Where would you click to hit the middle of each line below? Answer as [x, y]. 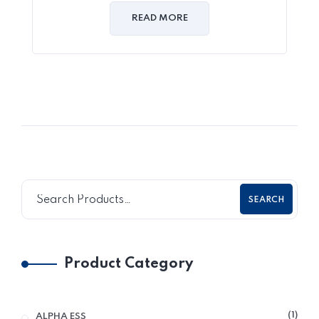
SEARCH [266, 200]
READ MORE [159, 18]
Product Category [129, 264]
